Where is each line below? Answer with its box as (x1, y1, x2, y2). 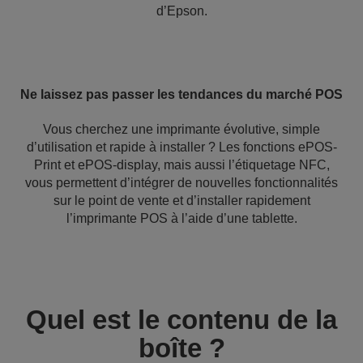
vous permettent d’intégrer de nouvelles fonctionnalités (25, 176, 338, 190)
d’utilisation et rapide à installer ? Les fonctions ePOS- (26, 140, 337, 154)
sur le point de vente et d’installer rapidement (53, 194, 310, 207)
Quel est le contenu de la (26, 305, 337, 335)
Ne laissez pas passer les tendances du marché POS (20, 88, 343, 101)
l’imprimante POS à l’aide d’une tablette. (66, 211, 297, 225)
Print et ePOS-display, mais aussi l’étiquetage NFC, (33, 158, 330, 172)
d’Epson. (156, 4, 207, 18)
